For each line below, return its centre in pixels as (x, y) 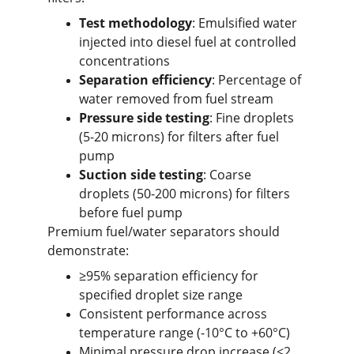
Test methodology (136, 23)
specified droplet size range (161, 295)
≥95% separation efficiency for (170, 276)
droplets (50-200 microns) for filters (186, 194)
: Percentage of (258, 80)
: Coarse (229, 175)
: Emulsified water (246, 23)
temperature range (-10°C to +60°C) (185, 333)
